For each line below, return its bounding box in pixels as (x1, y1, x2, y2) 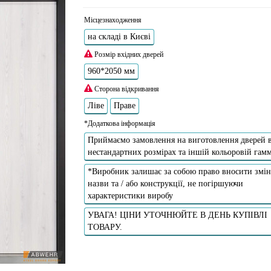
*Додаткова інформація (83, 119, 155, 128)
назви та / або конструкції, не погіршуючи (87, 178, 243, 188)
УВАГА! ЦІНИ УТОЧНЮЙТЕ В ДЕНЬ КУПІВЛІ (87, 210, 267, 220)
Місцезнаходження (83, 15, 142, 24)
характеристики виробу (87, 191, 173, 200)
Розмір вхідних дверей (92, 50, 163, 59)
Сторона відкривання (92, 84, 159, 93)
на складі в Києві (87, 31, 151, 41)
